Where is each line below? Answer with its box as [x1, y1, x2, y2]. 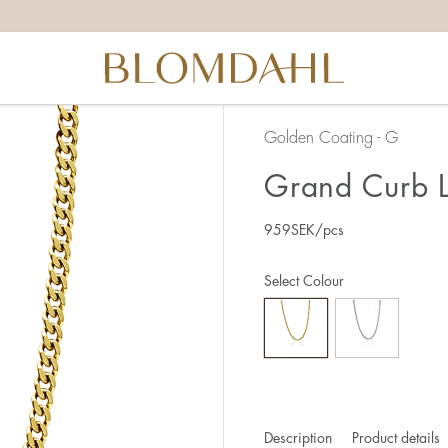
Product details [352, 431, 444, 446]
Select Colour [264, 274, 344, 289]
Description [264, 431, 336, 446]
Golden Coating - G [264, 130, 398, 146]
